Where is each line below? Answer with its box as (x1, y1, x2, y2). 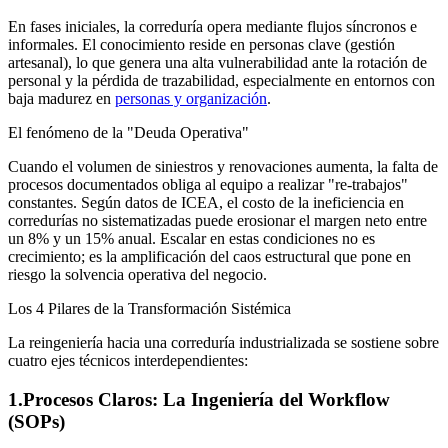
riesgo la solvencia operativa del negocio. (8, 266, 267, 284)
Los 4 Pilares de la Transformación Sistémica (8, 300, 291, 318)
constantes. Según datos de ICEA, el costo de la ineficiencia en (8, 194, 404, 212)
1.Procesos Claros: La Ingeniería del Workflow (8, 389, 390, 411)
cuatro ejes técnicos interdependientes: (8, 352, 248, 370)
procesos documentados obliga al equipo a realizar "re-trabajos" (8, 176, 408, 194)
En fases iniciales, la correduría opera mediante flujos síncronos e (8, 18, 417, 36)
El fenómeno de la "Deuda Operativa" (8, 124, 249, 142)
